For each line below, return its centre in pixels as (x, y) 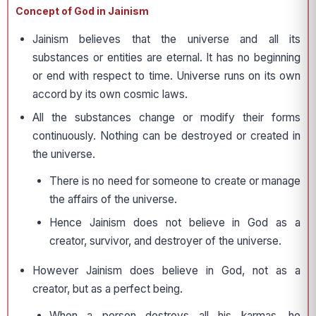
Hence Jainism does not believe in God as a (175, 223)
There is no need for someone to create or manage (175, 181)
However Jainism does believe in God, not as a (166, 271)
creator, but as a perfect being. (108, 289)
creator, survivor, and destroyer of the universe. (165, 241)
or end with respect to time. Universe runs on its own (166, 76)
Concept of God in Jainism (82, 11)
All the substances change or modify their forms (166, 118)
